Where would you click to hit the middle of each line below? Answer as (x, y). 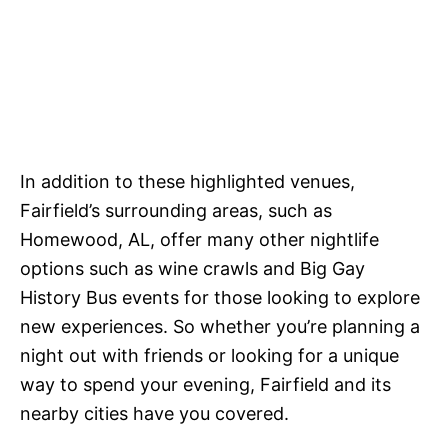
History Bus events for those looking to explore (220, 297)
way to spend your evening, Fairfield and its (205, 384)
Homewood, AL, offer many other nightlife (199, 239)
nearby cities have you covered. (154, 413)
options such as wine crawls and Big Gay (192, 268)
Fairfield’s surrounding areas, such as (176, 210)
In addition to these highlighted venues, (187, 181)
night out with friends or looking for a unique (209, 355)
